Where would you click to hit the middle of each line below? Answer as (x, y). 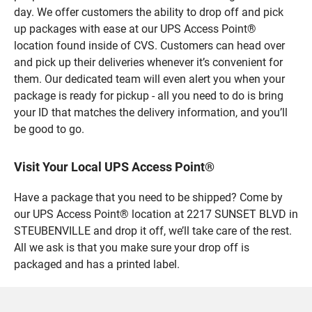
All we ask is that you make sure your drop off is (132, 247)
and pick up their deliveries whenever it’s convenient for (148, 62)
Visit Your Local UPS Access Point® (114, 166)
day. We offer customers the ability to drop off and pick (149, 12)
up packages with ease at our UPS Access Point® (135, 29)
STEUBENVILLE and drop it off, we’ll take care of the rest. (153, 231)
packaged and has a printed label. (97, 264)
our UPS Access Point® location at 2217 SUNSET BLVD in (156, 214)
